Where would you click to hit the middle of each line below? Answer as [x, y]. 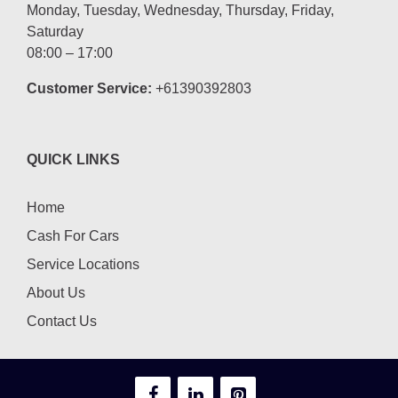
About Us [56, 292]
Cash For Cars [73, 235]
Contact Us [62, 321]
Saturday [55, 31]
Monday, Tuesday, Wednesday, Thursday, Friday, [180, 10]
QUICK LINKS [73, 159]
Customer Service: [89, 88]
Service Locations [83, 264]
